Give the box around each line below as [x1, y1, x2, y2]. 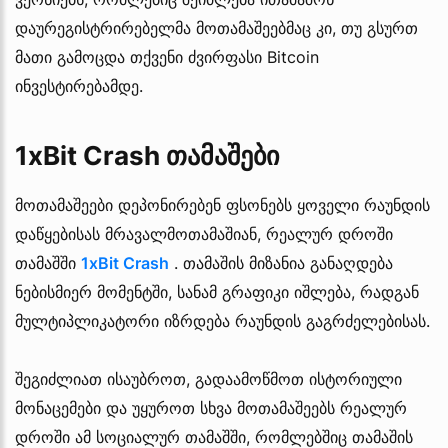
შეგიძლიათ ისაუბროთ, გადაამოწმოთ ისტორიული [15, 368, 402, 389]
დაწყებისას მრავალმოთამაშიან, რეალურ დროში [15, 223, 393, 244]
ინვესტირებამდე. [15, 75, 143, 96]
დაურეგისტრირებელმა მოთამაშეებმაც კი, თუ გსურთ [15, 17, 418, 38]
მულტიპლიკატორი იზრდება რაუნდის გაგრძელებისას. [15, 310, 430, 331]
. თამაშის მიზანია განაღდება [169, 252, 393, 273]
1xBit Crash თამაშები [15, 139, 279, 171]
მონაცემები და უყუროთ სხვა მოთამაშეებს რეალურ [15, 397, 407, 418]
